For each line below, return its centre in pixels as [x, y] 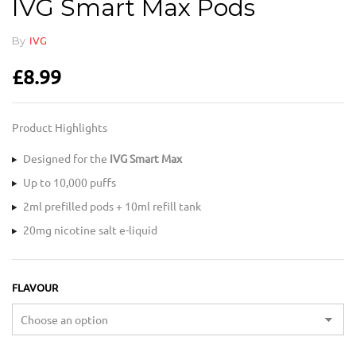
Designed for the [66, 159]
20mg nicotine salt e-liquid [90, 231]
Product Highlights [60, 128]
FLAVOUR [35, 288]
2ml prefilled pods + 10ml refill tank [112, 207]
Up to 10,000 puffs [70, 183]
